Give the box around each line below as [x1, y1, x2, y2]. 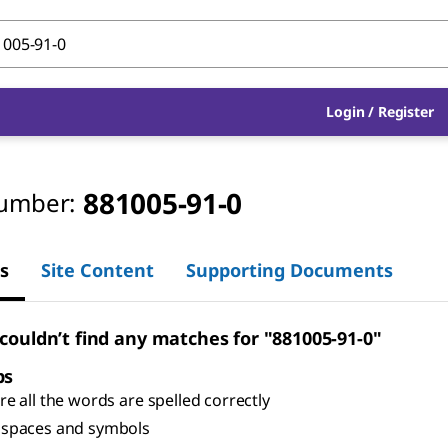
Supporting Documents [186, 257, 393, 282]
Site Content [41, 257, 154, 282]
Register [377, 102, 434, 121]
